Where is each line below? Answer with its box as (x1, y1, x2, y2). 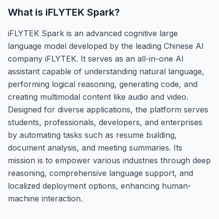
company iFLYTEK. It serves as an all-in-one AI (8, 53, 184, 64)
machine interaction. (8, 193, 83, 203)
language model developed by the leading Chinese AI (8, 41, 204, 51)
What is (8, 6, 45, 18)
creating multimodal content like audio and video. (8, 91, 188, 102)
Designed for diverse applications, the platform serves (8, 104, 208, 114)
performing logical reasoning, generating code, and (8, 79, 197, 89)
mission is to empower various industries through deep (8, 155, 211, 165)
